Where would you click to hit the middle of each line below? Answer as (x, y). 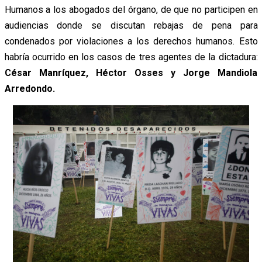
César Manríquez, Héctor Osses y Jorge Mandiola (131, 73)
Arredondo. (30, 88)
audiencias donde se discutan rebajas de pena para (131, 25)
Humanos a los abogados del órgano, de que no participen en (131, 9)
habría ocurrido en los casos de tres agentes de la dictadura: (131, 57)
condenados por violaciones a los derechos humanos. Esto (131, 41)
